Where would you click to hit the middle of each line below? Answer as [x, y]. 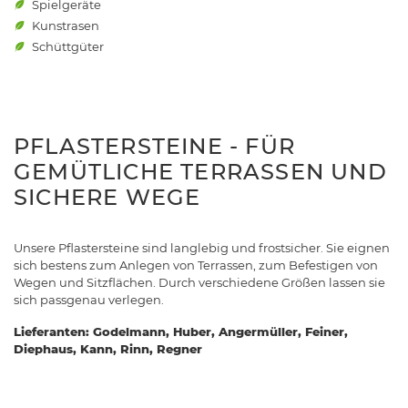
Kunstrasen [66, 26]
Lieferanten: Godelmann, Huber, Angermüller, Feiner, [181, 332]
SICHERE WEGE [107, 198]
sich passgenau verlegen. [89, 300]
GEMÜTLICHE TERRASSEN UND [200, 172]
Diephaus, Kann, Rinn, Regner [108, 349]
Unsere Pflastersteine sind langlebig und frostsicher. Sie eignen [202, 248]
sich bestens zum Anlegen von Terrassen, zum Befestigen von [196, 265]
